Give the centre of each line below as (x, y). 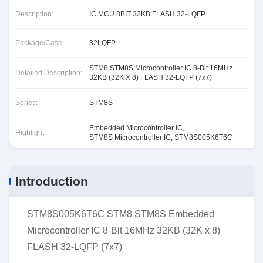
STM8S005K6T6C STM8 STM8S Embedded (121, 214)
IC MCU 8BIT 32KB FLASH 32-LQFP (147, 14)
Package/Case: (40, 43)
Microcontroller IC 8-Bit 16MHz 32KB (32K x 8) (124, 230)
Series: (26, 103)
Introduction (52, 181)
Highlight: (31, 133)
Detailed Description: (49, 73)
